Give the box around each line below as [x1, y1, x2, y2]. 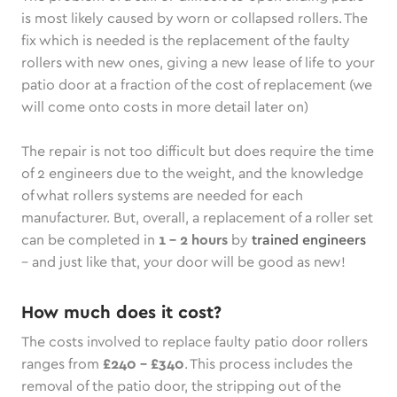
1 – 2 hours [159, 232, 228, 248]
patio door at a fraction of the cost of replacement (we [21, 77, 372, 93]
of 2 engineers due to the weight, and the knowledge [21, 166, 363, 182]
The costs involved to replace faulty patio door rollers [21, 334, 368, 350]
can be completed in [21, 232, 159, 248]
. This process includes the [184, 356, 353, 372]
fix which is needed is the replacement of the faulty [21, 33, 350, 49]
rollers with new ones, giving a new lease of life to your [21, 55, 375, 71]
